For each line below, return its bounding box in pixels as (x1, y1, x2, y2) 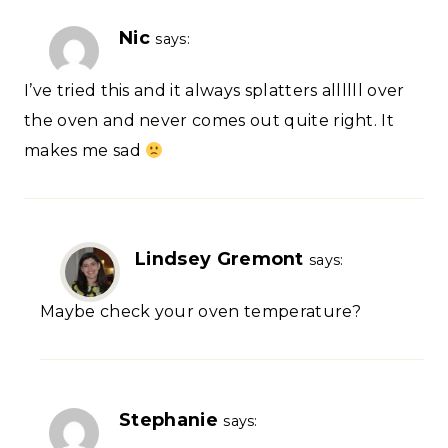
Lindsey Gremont (135, 248, 304, 270)
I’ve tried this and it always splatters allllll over (24, 81, 405, 101)
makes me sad (24, 141, 146, 161)
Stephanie (119, 409, 218, 431)
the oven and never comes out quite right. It (24, 111, 395, 131)
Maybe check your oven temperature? (40, 302, 361, 322)
